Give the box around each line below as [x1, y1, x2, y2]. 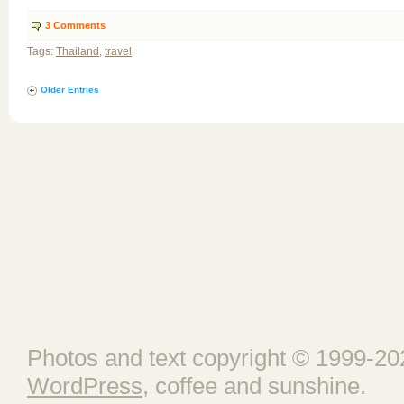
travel [105, 45, 132, 58]
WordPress [27, 372, 142, 399]
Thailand [56, 45, 99, 58]
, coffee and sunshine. [142, 372, 366, 399]
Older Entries [41, 85, 99, 95]
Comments [50, 20, 106, 31]
